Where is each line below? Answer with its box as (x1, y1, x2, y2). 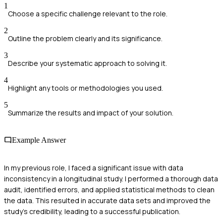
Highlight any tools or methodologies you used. (8, 83, 163, 93)
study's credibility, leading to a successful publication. (4, 206, 180, 216)
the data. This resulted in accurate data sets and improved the (4, 195, 211, 205)
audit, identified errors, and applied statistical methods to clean (4, 184, 215, 194)
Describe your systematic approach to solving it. (8, 58, 167, 68)
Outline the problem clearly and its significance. (8, 34, 163, 44)
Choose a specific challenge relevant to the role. (8, 9, 167, 19)
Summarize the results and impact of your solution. (8, 108, 173, 118)
